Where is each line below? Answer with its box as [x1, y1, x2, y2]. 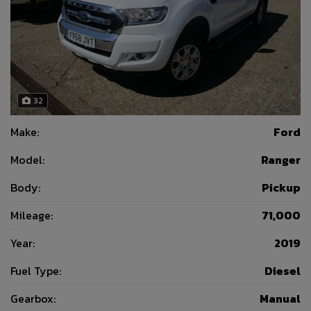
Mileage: [10, 206, 53, 224]
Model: [10, 151, 44, 168]
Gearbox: [10, 289, 56, 307]
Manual [260, 289, 301, 307]
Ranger [261, 151, 301, 168]
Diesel [264, 262, 301, 279]
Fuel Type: [10, 262, 61, 279]
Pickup [262, 178, 301, 196]
